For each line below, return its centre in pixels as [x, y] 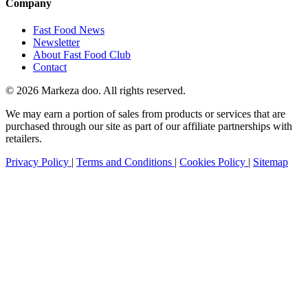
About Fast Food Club [82, 54]
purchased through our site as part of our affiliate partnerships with [149, 126]
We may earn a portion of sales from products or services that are [145, 113]
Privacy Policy [38, 162]
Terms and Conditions [125, 162]
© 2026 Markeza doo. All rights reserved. [96, 90]
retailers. [24, 138]
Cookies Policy [214, 162]
